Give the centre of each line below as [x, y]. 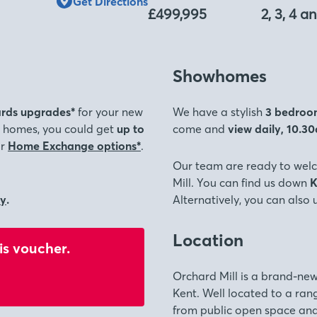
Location [208, 240]
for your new [109, 112]
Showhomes [220, 76]
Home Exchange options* [74, 146]
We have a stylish [219, 112]
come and [200, 129]
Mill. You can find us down [241, 183]
